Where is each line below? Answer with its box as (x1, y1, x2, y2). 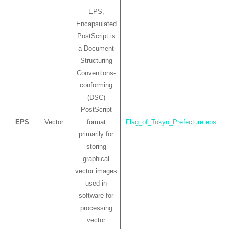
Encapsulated (76, 20, 117, 28)
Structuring (80, 57, 112, 64)
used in (85, 179, 107, 187)
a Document (78, 44, 114, 52)
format (86, 118, 106, 126)
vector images (75, 167, 117, 175)
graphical (83, 155, 109, 163)
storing (86, 143, 106, 150)
